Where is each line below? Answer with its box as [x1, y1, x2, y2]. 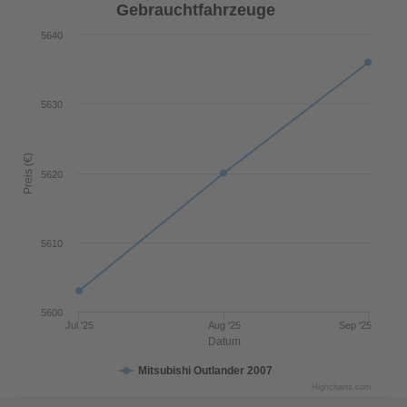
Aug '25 [207, 320, 241, 331]
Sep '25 [339, 320, 372, 331]
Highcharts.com [312, 382, 372, 392]
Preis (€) [22, 152, 35, 194]
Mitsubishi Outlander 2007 [138, 364, 273, 377]
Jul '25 [65, 320, 94, 331]
